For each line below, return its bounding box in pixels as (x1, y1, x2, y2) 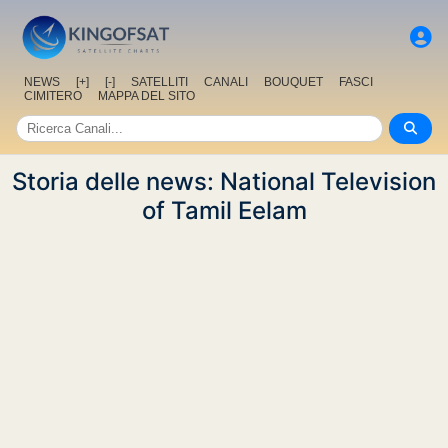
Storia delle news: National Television (12, 167, 436, 197)
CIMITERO (24, 89, 82, 104)
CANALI (204, 75, 248, 90)
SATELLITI (131, 75, 188, 90)
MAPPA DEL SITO (98, 89, 195, 104)
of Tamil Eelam (141, 196, 307, 226)
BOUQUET (264, 75, 323, 90)
